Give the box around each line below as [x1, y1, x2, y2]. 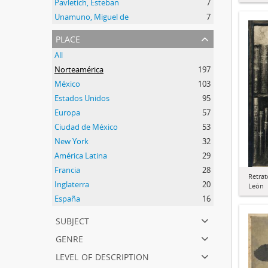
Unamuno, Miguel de [54, 11, 129, 22]
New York [54, 136, 89, 147]
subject [56, 212, 89, 228]
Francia [54, 165, 80, 175]
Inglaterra [54, 179, 89, 190]
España [54, 193, 80, 204]
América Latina [54, 150, 107, 161]
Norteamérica [54, 64, 103, 75]
